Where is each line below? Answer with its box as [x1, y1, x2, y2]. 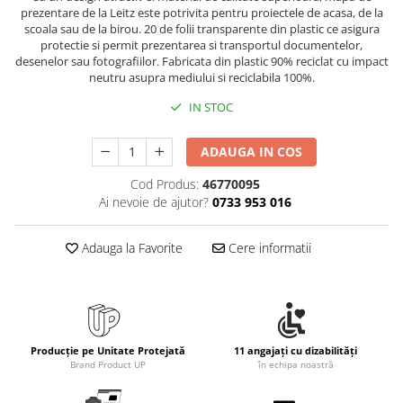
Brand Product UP [69, 358, 146, 372]
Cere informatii [224, 239, 311, 257]
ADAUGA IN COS [201, 143, 303, 161]
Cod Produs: [130, 175, 199, 193]
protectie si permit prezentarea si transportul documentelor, [40, 37, 363, 54]
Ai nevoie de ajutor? [98, 193, 209, 211]
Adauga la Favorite [77, 239, 183, 257]
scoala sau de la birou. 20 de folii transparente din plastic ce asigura [23, 21, 380, 38]
